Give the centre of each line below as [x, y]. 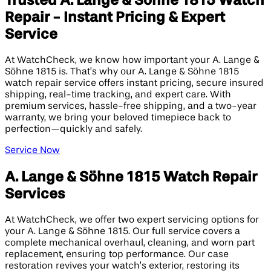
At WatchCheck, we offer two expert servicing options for [132, 220]
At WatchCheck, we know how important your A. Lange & [132, 60]
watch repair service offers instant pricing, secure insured [134, 83]
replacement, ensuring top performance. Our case [117, 254]
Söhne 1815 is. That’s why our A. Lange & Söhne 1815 [122, 72]
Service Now [32, 150]
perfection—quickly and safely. [73, 129]
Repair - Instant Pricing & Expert [115, 17]
